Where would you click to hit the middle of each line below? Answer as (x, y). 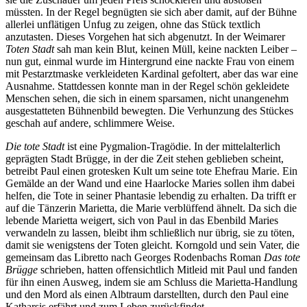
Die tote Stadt (35, 147)
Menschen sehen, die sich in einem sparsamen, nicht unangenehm (147, 99)
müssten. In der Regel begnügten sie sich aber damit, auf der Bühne (151, 12)
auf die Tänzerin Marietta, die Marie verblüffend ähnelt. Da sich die (151, 208)
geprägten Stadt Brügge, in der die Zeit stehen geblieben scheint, (145, 159)
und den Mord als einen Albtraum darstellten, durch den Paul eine (147, 295)
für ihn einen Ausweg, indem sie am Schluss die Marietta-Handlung (151, 282)
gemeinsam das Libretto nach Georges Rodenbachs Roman (135, 258)
